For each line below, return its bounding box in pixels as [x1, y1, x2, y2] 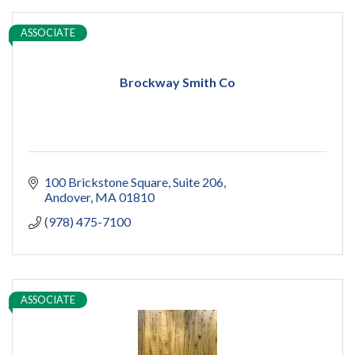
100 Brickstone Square [44, 174, 168, 190]
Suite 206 [173, 174, 223, 190]
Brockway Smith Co [120, 74, 235, 90]
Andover [44, 189, 90, 205]
